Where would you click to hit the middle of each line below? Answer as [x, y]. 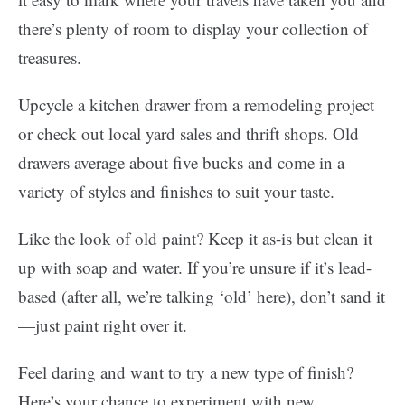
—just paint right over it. [103, 325]
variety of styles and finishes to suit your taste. [176, 191]
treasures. [50, 57]
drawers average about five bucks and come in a [181, 162]
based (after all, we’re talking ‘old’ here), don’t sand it [202, 296]
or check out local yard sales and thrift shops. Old [188, 133]
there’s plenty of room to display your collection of [193, 28]
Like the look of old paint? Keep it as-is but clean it [195, 238]
